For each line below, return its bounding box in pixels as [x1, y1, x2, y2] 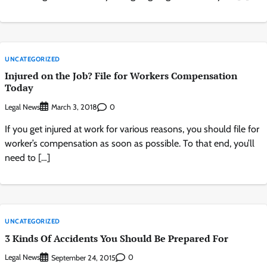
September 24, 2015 [51, 253, 116, 262]
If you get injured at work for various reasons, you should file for [5, 123, 259, 135]
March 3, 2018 [51, 103, 97, 112]
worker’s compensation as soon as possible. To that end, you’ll [5, 138, 254, 150]
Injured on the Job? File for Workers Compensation [5, 69, 237, 82]
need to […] [5, 152, 50, 164]
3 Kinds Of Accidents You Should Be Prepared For [5, 231, 228, 245]
